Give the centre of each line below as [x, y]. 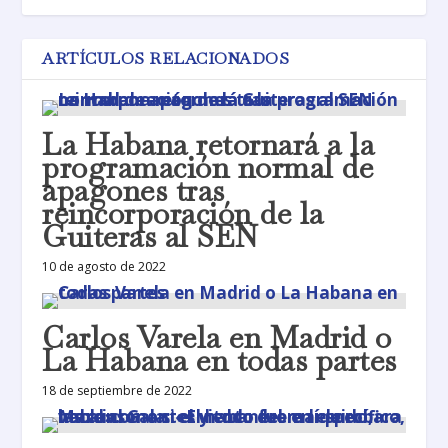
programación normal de [208, 168]
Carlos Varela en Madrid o [217, 338]
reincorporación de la [183, 214]
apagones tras [133, 191]
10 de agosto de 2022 [104, 267]
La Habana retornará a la [208, 145]
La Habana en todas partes [219, 361]
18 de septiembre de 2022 [117, 391]
